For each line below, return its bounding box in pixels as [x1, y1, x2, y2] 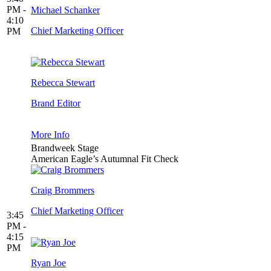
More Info [31, 129, 70, 140]
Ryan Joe [31, 258, 66, 269]
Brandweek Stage [31, 143, 99, 154]
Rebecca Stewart [31, 77, 95, 88]
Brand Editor [31, 98, 80, 109]
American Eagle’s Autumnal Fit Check [31, 154, 178, 165]
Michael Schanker [31, 5, 100, 16]
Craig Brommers [31, 185, 94, 196]
